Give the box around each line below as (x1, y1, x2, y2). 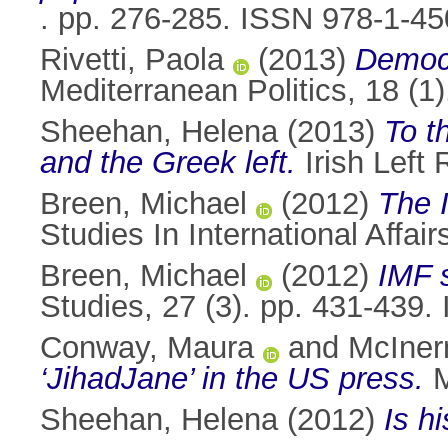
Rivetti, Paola (40, 42, 224, 78)
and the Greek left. (40, 145, 296, 181)
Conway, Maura (40, 330, 254, 366)
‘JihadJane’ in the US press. (40, 361, 424, 397)
